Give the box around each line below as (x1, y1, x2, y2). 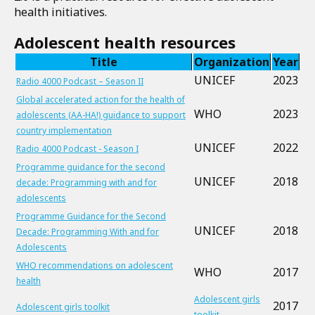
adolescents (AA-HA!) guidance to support (16, 109, 186, 121)
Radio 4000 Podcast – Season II (16, 75, 143, 87)
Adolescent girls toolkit (16, 301, 110, 313)
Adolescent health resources (14, 32, 236, 53)
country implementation (16, 124, 112, 136)
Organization (194, 54, 269, 70)
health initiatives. (14, 4, 110, 20)
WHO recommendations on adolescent (16, 259, 173, 271)
